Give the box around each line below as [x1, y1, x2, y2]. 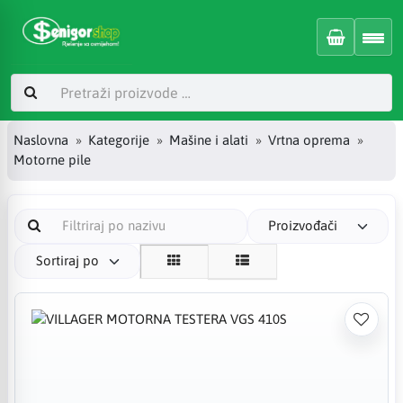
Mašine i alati [169, 132, 248, 148]
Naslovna [13, 132, 68, 148]
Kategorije [88, 132, 149, 148]
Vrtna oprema [268, 132, 350, 148]
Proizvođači [268, 218, 338, 233]
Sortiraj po [35, 253, 99, 268]
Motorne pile [13, 152, 91, 168]
